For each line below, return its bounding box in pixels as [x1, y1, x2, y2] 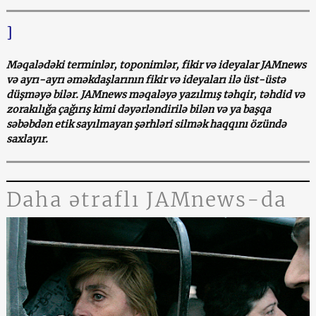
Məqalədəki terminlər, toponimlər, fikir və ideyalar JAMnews [6, 58, 306, 71]
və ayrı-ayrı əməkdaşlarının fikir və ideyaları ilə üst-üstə [6, 73, 286, 86]
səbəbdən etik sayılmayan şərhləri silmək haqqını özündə [6, 117, 286, 130]
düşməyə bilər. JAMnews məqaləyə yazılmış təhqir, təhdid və [6, 87, 305, 101]
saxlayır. [6, 132, 48, 145]
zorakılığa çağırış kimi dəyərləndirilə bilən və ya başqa [6, 102, 271, 116]
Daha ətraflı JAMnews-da [6, 186, 288, 212]
